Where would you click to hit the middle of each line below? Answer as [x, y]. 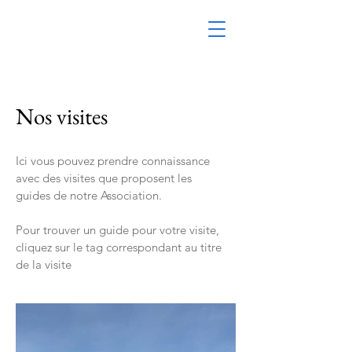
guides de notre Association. [89, 195]
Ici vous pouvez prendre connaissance [113, 161]
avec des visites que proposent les [104, 178]
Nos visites [62, 116]
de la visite [44, 264]
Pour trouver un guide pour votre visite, [117, 230]
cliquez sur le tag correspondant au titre [119, 247]
